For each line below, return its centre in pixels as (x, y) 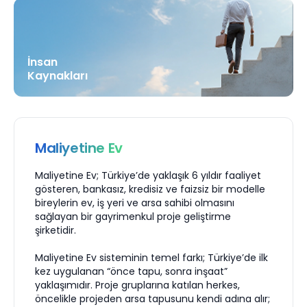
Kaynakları (58, 76)
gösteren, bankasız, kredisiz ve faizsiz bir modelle (150, 189)
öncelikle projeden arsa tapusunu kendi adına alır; (152, 299)
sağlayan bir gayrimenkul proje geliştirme (133, 217)
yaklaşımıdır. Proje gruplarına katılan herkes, (137, 285)
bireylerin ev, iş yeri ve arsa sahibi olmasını (135, 203)
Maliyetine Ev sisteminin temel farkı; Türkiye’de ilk (151, 258)
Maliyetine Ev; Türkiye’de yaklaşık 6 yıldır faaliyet (148, 175)
